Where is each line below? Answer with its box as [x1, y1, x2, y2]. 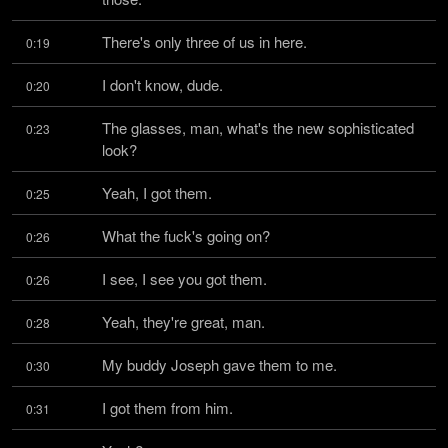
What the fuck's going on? [102, 225, 270, 246]
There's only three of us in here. [102, 31, 307, 52]
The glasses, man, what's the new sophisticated [102, 117, 414, 138]
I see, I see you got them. [102, 268, 267, 289]
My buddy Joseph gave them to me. [102, 354, 337, 375]
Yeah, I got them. [102, 182, 212, 203]
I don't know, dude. [102, 74, 223, 95]
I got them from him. [102, 397, 233, 418]
